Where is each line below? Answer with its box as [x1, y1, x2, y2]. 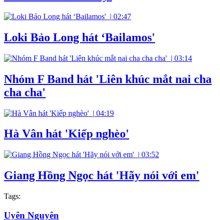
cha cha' [4, 85, 46, 99]
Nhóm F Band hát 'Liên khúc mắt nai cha [4, 72, 212, 85]
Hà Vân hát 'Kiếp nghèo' [4, 127, 129, 140]
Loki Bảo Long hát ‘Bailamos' [4, 30, 155, 44]
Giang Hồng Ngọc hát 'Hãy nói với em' [4, 169, 199, 182]
